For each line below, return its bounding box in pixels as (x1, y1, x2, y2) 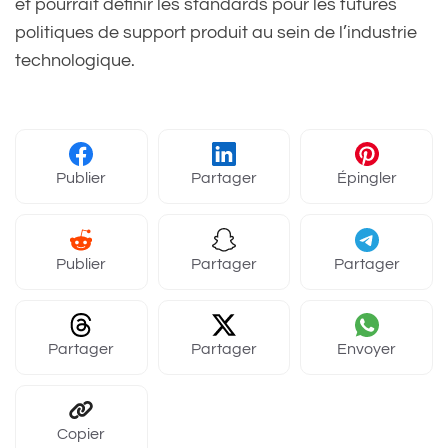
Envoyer (337, 340, 397, 357)
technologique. (15, 51, 135, 71)
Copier (57, 426, 106, 443)
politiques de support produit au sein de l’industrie (15, 23, 417, 43)
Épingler (336, 170, 397, 187)
